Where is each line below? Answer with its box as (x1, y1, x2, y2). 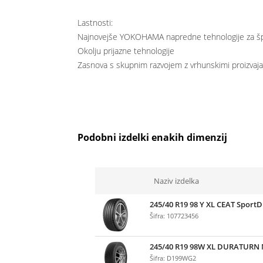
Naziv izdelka (154, 176, 199, 187)
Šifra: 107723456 (150, 211, 198, 221)
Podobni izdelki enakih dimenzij (77, 131, 227, 144)
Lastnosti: (77, 17, 113, 29)
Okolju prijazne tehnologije (77, 45, 174, 57)
